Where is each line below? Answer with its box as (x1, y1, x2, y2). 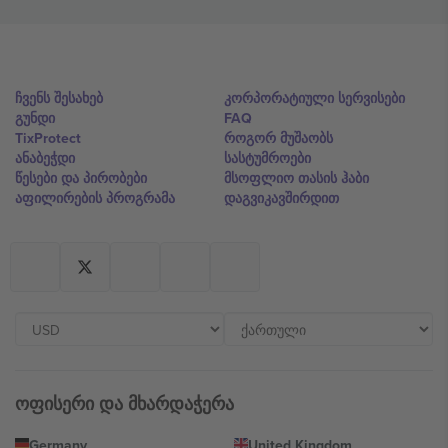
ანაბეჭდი (15, 148, 75, 168)
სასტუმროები (224, 148, 311, 168)
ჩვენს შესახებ (15, 88, 103, 108)
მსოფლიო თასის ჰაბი (224, 168, 369, 188)
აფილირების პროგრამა (15, 188, 175, 208)
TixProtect (15, 128, 81, 148)
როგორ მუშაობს (224, 128, 333, 148)
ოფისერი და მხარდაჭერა (15, 391, 234, 417)
